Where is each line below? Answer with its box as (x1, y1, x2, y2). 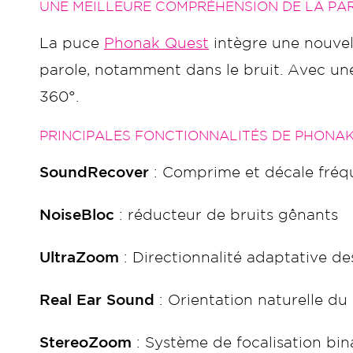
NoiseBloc (39, 209, 114, 222)
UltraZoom (39, 251, 124, 265)
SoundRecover (39, 166, 149, 180)
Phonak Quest (104, 37, 209, 50)
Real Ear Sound (39, 294, 154, 307)
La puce (39, 37, 104, 50)
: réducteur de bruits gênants (114, 209, 338, 222)
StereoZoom (39, 336, 132, 350)
